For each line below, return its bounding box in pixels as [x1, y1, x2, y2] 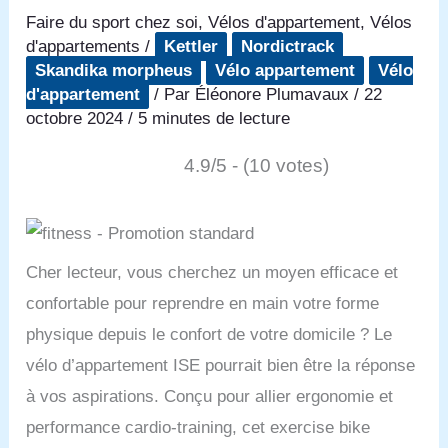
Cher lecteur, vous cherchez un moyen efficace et [26, 262, 399, 282]
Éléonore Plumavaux [195, 84, 355, 104]
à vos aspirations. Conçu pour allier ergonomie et [26, 386, 394, 406]
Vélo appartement [215, 60, 356, 80]
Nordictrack [241, 36, 335, 56]
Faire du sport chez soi [26, 12, 199, 32]
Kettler [164, 36, 219, 56]
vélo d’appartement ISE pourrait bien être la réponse [26, 355, 416, 375]
